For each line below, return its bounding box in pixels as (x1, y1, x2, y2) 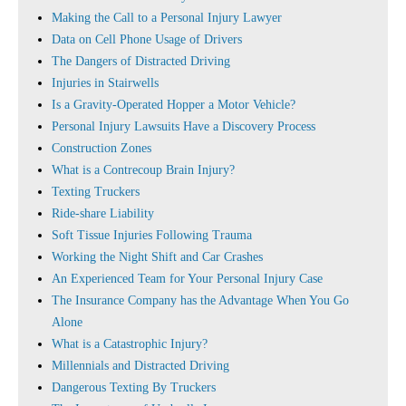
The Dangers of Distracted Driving (52, 54, 230, 68)
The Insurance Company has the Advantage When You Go (52, 294, 349, 307)
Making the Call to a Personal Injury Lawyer (52, 11, 282, 24)
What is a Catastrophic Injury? (52, 337, 208, 351)
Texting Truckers (52, 185, 140, 198)
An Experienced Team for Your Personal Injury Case (52, 272, 323, 285)
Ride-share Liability (52, 207, 154, 220)
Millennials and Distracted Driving (52, 359, 229, 372)
